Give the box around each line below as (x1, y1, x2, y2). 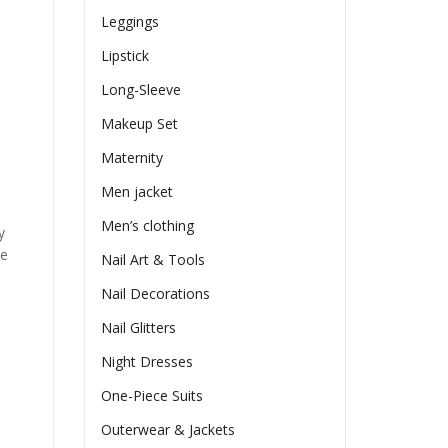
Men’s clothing (101, 216, 195, 236)
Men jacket (101, 182, 174, 202)
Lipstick (101, 46, 150, 66)
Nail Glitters (101, 318, 177, 338)
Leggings (101, 12, 160, 32)
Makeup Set (101, 114, 179, 134)
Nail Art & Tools (101, 250, 206, 270)
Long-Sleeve (101, 80, 182, 100)
